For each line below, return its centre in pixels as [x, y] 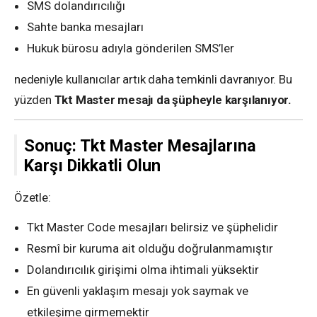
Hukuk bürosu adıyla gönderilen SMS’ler [131, 48]
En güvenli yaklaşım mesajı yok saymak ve [138, 291]
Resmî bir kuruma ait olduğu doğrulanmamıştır [150, 249]
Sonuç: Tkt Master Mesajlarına [140, 146]
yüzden [34, 100]
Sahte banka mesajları [85, 27]
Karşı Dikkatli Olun [92, 166]
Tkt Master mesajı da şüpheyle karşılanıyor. [173, 100]
